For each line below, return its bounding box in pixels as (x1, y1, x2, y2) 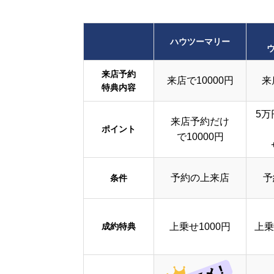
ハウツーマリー (170, 36, 230, 46)
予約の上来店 (171, 172, 229, 183)
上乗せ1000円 (169, 221, 231, 232)
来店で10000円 (166, 75, 234, 86)
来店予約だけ (171, 116, 229, 127)
